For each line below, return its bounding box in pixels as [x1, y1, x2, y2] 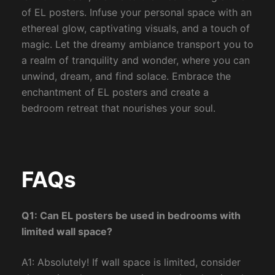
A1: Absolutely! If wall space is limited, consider [21, 256, 241, 269]
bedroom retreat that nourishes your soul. [21, 102, 215, 115]
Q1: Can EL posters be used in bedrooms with [21, 209, 241, 222]
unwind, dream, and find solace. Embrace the [21, 70, 231, 83]
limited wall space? [21, 225, 112, 238]
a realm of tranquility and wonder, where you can [21, 54, 250, 67]
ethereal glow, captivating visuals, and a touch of [21, 22, 250, 35]
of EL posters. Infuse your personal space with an [21, 6, 252, 19]
